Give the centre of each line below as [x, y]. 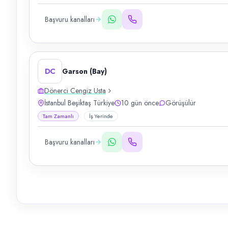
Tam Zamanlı [58, 116]
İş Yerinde [101, 116]
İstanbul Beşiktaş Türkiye [79, 103]
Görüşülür [181, 103]
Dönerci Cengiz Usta [75, 91]
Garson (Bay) [84, 71]
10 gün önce [140, 103]
